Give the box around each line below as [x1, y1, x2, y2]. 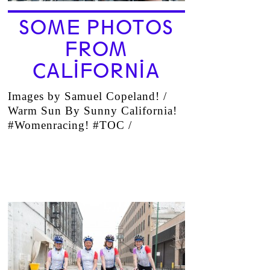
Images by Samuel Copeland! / [7, 90, 167, 102]
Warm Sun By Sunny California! [7, 104, 177, 117]
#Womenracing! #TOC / [7, 119, 132, 131]
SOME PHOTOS [19, 16, 174, 39]
